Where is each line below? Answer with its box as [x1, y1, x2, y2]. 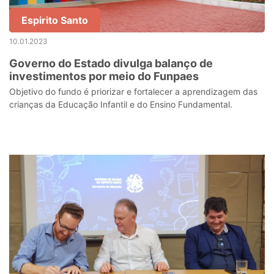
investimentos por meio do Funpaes [9, 70, 199, 83]
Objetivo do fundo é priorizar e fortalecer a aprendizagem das [9, 86, 257, 97]
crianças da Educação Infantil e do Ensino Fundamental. [9, 99, 232, 109]
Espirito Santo [21, 14, 88, 26]
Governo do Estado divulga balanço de [9, 57, 213, 70]
